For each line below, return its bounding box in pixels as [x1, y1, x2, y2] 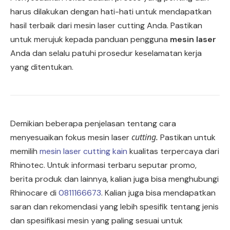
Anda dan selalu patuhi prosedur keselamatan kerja [10, 48, 202, 59]
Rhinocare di [10, 187, 59, 199]
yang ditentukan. [10, 62, 73, 73]
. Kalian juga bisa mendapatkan [101, 187, 216, 199]
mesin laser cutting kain [40, 146, 127, 157]
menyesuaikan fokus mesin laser [10, 132, 131, 143]
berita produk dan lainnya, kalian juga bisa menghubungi [10, 174, 219, 185]
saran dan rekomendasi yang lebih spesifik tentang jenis [10, 201, 219, 213]
